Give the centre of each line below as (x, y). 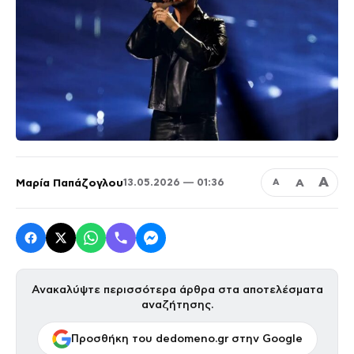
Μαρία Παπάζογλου (70, 182)
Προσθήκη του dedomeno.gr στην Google (186, 339)
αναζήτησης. (177, 304)
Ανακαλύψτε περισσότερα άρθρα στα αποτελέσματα (177, 289)
